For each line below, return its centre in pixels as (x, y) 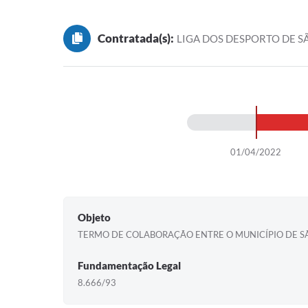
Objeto (94, 217)
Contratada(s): (136, 38)
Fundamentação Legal (129, 265)
